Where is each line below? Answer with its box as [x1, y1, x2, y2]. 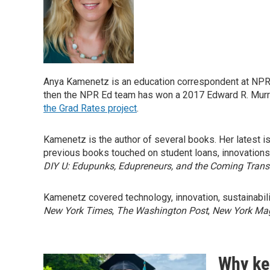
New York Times [43, 205, 112, 216]
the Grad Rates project [43, 102, 137, 114]
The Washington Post [116, 205, 208, 216]
